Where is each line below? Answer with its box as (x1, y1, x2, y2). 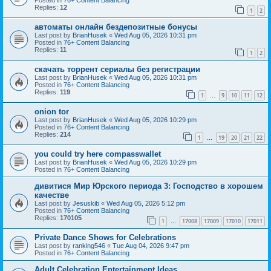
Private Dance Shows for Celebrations (34, 233, 176, 243)
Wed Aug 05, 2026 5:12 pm (106, 200, 185, 207)
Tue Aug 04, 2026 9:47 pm (113, 242, 189, 250)
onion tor (34, 107, 69, 117)
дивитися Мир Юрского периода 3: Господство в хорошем (34, 181, 263, 191)
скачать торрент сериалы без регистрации (34, 65, 200, 74)
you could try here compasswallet (34, 149, 161, 159)
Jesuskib (73, 200, 99, 207)
